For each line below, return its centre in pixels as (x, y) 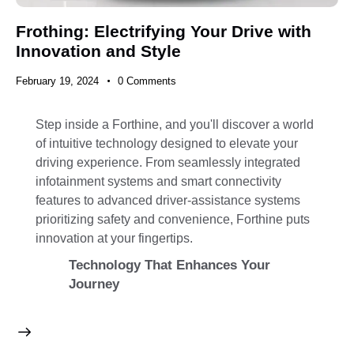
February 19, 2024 (57, 81)
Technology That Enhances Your (169, 265)
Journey (94, 284)
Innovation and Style (98, 51)
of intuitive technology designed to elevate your (167, 144)
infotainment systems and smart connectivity (158, 182)
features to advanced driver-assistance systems (168, 201)
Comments (151, 81)
